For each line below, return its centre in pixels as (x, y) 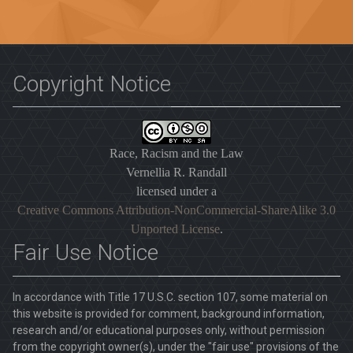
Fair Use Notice (85, 253)
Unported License (175, 229)
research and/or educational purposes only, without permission (169, 330)
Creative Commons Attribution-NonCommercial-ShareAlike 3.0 (176, 210)
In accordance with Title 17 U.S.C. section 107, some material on (170, 297)
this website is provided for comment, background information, (169, 313)
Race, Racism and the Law (176, 154)
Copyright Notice (92, 84)
